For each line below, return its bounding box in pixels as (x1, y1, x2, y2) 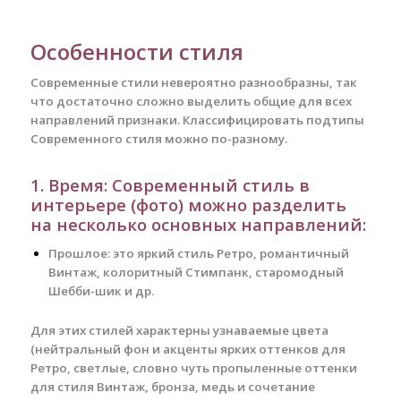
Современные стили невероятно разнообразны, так (30, 74, 357, 91)
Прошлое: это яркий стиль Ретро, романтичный (47, 245, 349, 262)
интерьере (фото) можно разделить (30, 193, 346, 217)
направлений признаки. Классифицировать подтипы (30, 112, 364, 129)
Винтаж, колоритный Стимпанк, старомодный (47, 264, 344, 281)
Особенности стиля (30, 37, 243, 67)
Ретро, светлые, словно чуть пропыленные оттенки (30, 360, 357, 377)
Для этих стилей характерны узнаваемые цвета (30, 322, 328, 339)
